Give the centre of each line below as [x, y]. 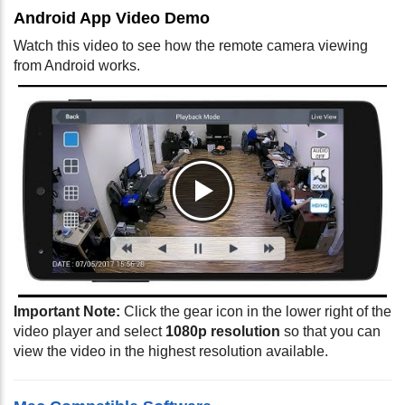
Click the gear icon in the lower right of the [256, 311]
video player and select [89, 331]
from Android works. [77, 65]
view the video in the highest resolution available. [171, 351]
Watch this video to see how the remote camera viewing [191, 45]
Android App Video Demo [112, 18]
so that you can [330, 331]
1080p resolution [223, 331]
